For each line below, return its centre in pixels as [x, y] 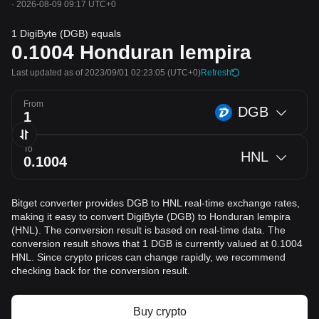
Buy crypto [159, 312]
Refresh [216, 73]
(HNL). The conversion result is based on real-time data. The [148, 230]
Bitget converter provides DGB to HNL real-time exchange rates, [156, 203]
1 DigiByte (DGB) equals [66, 33]
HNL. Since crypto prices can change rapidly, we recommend [148, 257]
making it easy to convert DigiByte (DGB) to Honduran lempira [151, 216]
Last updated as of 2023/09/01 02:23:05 [88, 73]
